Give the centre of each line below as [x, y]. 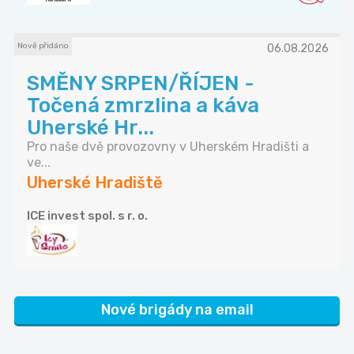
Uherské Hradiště [95, 183]
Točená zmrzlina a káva [143, 106]
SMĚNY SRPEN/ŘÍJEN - [141, 84]
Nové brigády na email [177, 310]
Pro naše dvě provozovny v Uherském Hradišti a [168, 147]
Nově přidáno [43, 46]
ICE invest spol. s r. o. [87, 216]
